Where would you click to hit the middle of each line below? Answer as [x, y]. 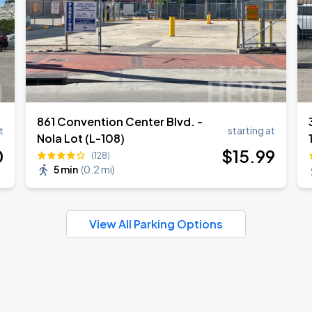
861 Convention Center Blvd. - [120, 122]
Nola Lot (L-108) [81, 138]
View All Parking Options [156, 224]
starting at [251, 130]
